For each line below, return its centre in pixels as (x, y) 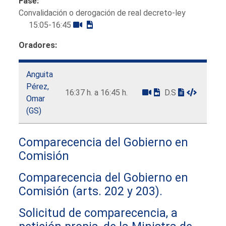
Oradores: (38, 45)
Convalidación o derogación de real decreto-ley (102, 13)
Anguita (40, 74)
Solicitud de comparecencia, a (98, 213)
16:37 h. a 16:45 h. (97, 92)
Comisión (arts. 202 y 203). (91, 191)
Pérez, (38, 86)
